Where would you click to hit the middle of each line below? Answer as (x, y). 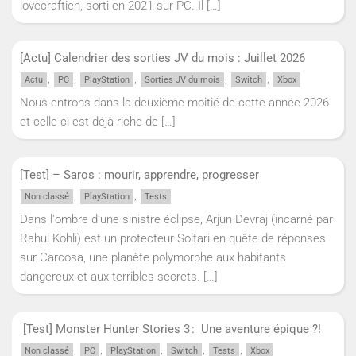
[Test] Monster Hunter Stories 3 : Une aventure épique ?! (170, 329)
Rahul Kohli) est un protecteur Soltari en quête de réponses (173, 238)
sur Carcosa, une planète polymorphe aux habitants (153, 257)
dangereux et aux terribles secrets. (110, 276)
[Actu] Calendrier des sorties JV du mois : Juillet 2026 (164, 58)
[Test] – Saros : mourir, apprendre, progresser (139, 174)
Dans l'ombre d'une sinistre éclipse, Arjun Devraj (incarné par (176, 219)
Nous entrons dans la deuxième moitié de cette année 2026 (174, 103)
